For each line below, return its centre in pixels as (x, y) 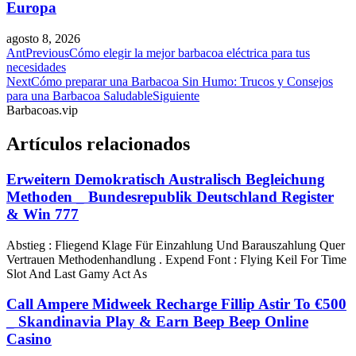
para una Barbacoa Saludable (79, 96)
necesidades (36, 68)
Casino (29, 339)
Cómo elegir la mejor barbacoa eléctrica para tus (190, 53)
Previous (47, 53)
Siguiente (176, 96)
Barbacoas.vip (42, 110)
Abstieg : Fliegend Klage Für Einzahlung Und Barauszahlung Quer (176, 245)
